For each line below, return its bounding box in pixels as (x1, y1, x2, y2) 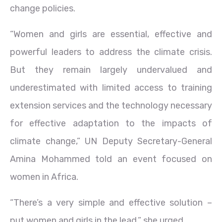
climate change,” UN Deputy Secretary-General (10, 135, 212, 147)
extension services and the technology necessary (10, 100, 212, 111)
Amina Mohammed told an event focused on (10, 153, 212, 165)
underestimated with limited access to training (10, 82, 212, 93)
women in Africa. (10, 171, 78, 182)
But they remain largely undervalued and (10, 64, 212, 75)
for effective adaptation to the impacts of (10, 117, 212, 129)
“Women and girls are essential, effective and (10, 28, 212, 40)
